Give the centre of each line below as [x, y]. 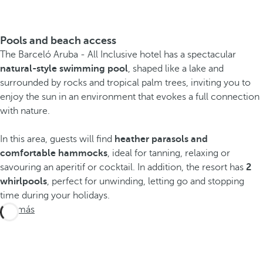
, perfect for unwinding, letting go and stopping [146, 181]
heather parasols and [161, 139]
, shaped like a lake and [176, 69]
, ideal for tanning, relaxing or [169, 153]
